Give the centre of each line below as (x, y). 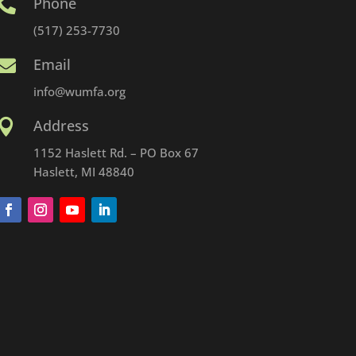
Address (62, 125)
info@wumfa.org (80, 91)
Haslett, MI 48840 (84, 171)
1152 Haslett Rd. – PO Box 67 (116, 152)
